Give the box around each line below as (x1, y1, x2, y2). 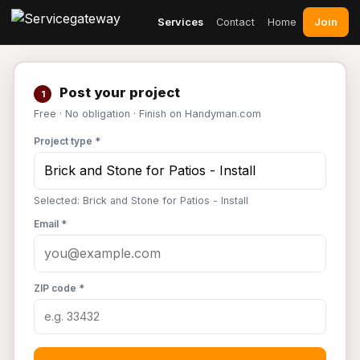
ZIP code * (34, 282, 84, 294)
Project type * (34, 135, 100, 147)
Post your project (56, 84, 180, 100)
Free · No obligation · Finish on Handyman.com (34, 108, 261, 120)
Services (157, 15, 203, 28)
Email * (34, 218, 67, 230)
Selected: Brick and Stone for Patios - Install (34, 194, 248, 207)
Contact (216, 15, 255, 28)
